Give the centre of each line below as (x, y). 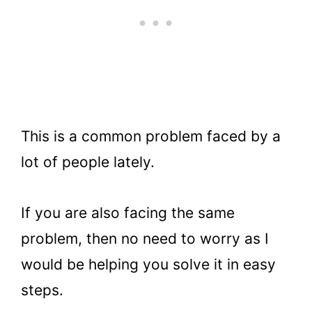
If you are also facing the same (128, 212)
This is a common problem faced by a (151, 136)
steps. (42, 290)
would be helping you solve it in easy (148, 264)
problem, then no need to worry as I (145, 238)
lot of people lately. (90, 162)
